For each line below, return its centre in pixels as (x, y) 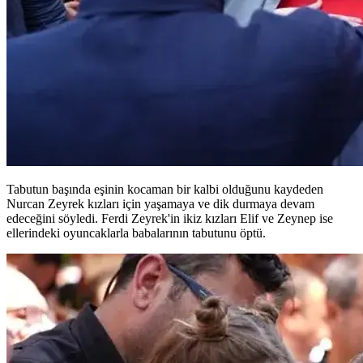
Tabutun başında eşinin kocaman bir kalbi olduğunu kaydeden (165, 189)
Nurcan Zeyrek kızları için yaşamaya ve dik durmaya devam (160, 203)
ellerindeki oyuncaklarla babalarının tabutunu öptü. (136, 233)
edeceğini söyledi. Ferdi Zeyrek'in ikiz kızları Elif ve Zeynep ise (170, 218)
